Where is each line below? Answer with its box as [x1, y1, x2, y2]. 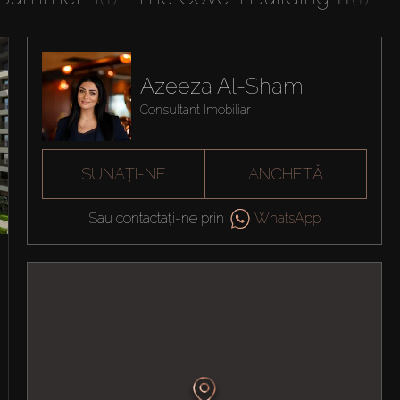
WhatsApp [254, 209, 321, 227]
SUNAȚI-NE [80, 163, 166, 183]
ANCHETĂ [248, 163, 323, 183]
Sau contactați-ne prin [87, 209, 224, 227]
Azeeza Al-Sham [139, 73, 304, 100]
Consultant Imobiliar [139, 103, 251, 118]
